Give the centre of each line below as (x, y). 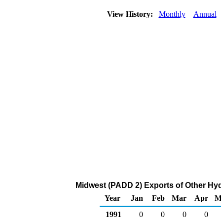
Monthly (172, 14)
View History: (131, 14)
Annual (205, 14)
